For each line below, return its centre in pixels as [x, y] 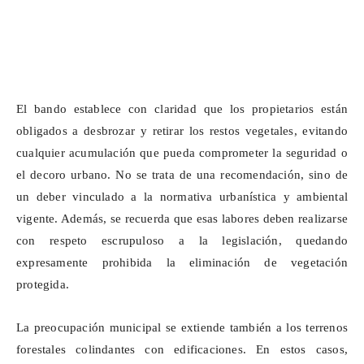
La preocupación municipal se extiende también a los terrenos [182, 328]
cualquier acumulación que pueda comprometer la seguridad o [182, 153]
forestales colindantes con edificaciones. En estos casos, [182, 350]
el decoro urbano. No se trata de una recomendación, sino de [182, 175]
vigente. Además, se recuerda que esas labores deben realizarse [182, 219]
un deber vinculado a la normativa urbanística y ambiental [182, 197]
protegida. [43, 285]
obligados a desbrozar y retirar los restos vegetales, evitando [182, 131]
